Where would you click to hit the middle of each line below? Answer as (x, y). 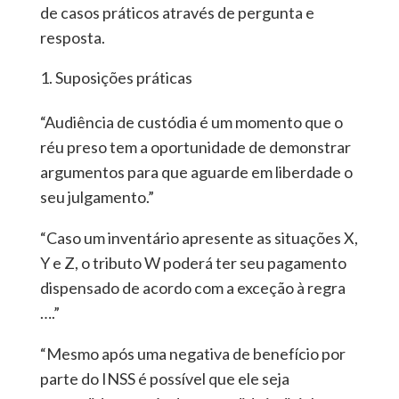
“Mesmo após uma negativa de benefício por (192, 354)
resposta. (72, 38)
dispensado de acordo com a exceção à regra (192, 288)
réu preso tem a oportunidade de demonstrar (195, 147)
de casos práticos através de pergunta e (177, 13)
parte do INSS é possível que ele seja (164, 379)
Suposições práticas (123, 78)
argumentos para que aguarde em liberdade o (196, 172)
